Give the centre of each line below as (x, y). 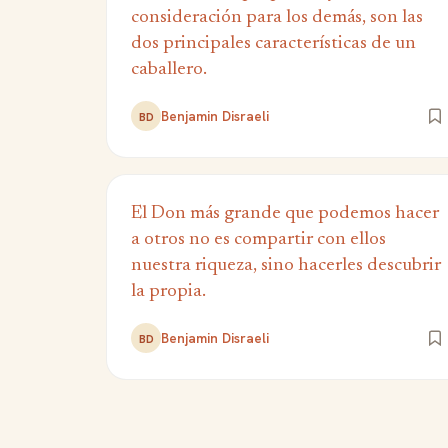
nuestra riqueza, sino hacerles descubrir (286, 265)
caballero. (169, 69)
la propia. (168, 291)
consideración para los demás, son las (277, 17)
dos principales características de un (273, 43)
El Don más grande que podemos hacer (285, 213)
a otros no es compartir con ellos (258, 239)
